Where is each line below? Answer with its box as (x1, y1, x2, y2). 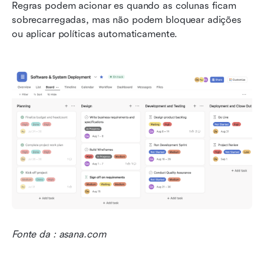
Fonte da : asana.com (12, 229, 106, 240)
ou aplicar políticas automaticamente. (12, 28, 178, 39)
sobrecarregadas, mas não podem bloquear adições (12, 14, 242, 25)
